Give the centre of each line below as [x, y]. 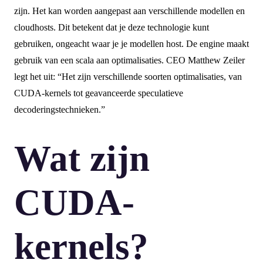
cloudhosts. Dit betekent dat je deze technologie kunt [112, 28]
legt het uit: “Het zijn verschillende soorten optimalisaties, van [128, 77]
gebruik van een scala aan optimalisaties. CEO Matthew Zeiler [129, 60]
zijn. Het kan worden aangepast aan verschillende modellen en [129, 11]
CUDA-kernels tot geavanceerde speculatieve [99, 93]
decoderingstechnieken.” [60, 110]
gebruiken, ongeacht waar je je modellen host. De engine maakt [131, 44]
